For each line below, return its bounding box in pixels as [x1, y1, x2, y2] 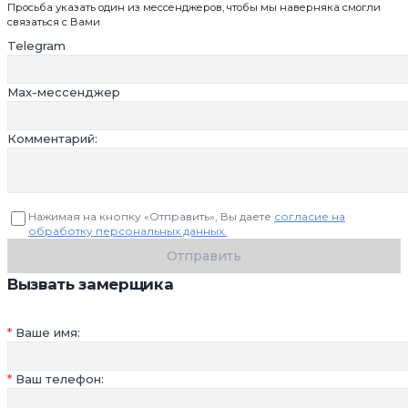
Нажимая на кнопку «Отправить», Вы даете [28, 209, 274, 224]
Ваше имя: [15, 325, 80, 341]
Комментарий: [7, 131, 97, 147]
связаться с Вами [7, 15, 100, 29]
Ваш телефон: [15, 372, 104, 387]
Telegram [7, 38, 66, 54]
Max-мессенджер [7, 85, 120, 100]
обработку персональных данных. [28, 224, 227, 239]
